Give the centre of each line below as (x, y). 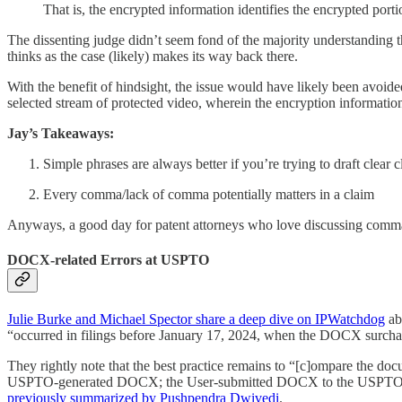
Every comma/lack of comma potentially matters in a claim (209, 194)
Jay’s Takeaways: (61, 133)
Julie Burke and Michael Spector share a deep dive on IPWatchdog (196, 319)
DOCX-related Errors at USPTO (108, 259)
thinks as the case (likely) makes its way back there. (153, 56)
